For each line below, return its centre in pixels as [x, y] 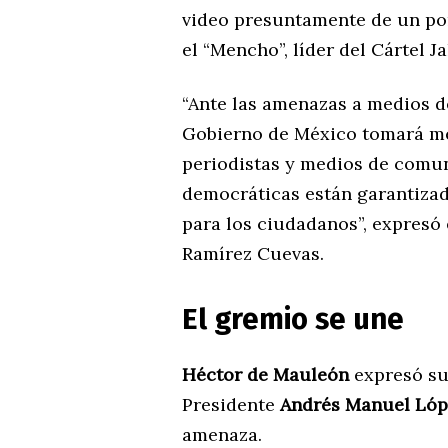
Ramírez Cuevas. [253, 253]
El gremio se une [293, 319]
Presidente [231, 404]
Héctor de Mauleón [265, 374]
